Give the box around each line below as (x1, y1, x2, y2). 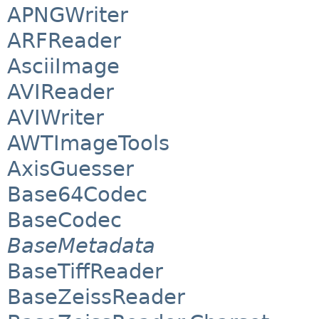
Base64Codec (7, 182, 147, 207)
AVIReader (7, 80, 114, 105)
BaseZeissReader (7, 285, 185, 310)
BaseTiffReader (7, 259, 163, 284)
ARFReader (7, 28, 121, 53)
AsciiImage (7, 54, 120, 79)
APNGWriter (7, 3, 128, 28)
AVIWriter (7, 105, 104, 130)
